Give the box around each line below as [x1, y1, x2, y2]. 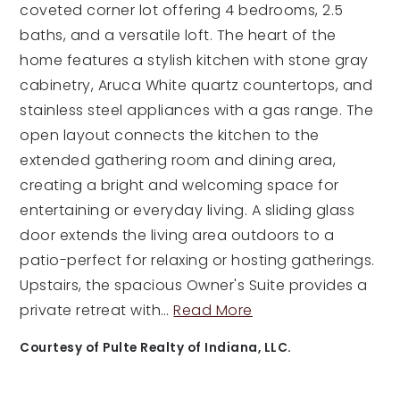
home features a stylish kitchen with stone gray [20, 50, 369, 71]
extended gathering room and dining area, [20, 150, 337, 171]
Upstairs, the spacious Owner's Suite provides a [20, 275, 368, 296]
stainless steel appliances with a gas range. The [20, 100, 374, 121]
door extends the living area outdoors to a [20, 225, 335, 246]
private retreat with [20, 300, 162, 321]
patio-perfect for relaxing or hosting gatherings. [20, 250, 375, 271]
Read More [173, 300, 253, 321]
